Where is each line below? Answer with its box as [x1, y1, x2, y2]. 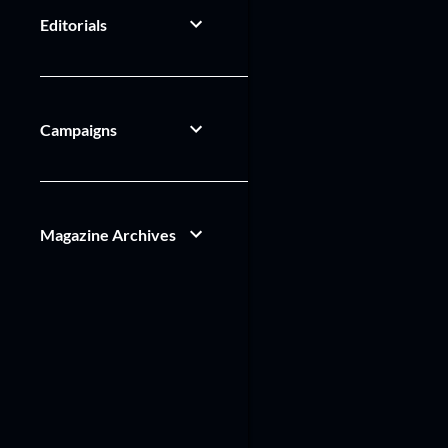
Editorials [40, 14, 107, 34]
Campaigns [40, 119, 117, 139]
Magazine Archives [40, 224, 176, 244]
